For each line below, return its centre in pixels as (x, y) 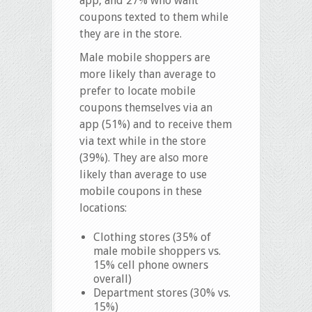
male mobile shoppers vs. (157, 251)
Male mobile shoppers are (145, 58)
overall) (112, 279)
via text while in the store (143, 141)
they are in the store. (131, 34)
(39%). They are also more (144, 158)
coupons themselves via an (146, 108)
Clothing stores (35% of (152, 237)
